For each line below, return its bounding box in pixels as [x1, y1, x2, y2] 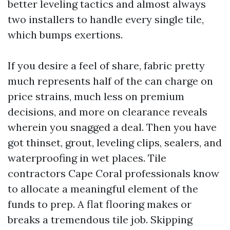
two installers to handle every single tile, [8, 13, 204, 26]
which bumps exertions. [8, 28, 123, 41]
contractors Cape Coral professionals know [8, 167, 219, 180]
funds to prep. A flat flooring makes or [8, 198, 191, 210]
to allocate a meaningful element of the [8, 182, 198, 195]
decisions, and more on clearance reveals [8, 105, 207, 118]
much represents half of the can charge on [8, 74, 213, 87]
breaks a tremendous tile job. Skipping [8, 213, 193, 226]
